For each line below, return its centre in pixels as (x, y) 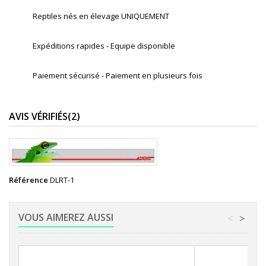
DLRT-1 (62, 180)
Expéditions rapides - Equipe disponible (104, 46)
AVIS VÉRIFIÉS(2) (45, 117)
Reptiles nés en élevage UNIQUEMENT (101, 16)
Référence (28, 180)
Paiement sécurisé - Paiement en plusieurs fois (118, 76)
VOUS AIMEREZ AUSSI (66, 217)
